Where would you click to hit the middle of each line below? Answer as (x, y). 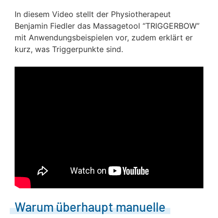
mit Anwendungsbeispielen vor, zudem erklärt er (104, 37)
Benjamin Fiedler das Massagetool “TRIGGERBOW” (107, 26)
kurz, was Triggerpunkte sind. (69, 49)
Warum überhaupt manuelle (90, 207)
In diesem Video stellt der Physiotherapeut (93, 14)
